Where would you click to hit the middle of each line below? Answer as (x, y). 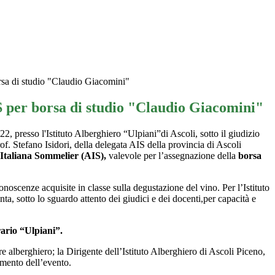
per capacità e (230, 199)
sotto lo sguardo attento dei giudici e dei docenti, (110, 199)
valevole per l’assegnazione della (172, 156)
